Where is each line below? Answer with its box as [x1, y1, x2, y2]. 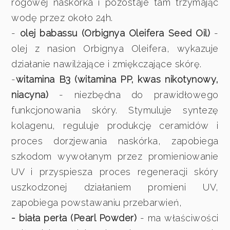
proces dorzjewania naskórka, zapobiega [11, 135, 219, 146]
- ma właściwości [137, 212, 219, 223]
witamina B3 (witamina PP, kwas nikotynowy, [15, 73, 219, 85]
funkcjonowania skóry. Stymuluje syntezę [11, 104, 219, 116]
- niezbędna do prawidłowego [59, 89, 219, 100]
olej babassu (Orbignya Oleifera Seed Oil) [20, 27, 210, 39]
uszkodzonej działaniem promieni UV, [11, 181, 219, 193]
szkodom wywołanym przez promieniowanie [11, 150, 219, 162]
